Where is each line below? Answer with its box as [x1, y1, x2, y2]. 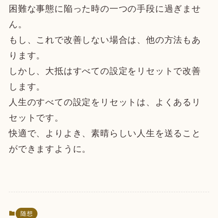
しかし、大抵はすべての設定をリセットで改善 [8, 66, 201, 76]
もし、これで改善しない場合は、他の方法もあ [8, 35, 201, 45]
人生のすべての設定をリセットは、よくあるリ [8, 97, 201, 108]
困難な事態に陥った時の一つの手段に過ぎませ [8, 4, 201, 14]
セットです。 [8, 113, 64, 123]
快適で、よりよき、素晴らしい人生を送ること [8, 128, 201, 139]
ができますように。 [8, 144, 91, 154]
